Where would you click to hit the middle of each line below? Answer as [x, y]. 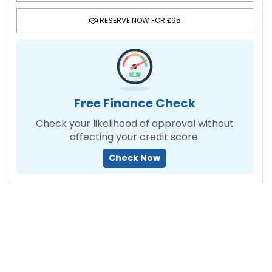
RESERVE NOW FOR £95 [139, 20]
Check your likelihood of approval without [134, 124]
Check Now [135, 158]
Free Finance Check [134, 103]
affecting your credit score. [134, 137]
